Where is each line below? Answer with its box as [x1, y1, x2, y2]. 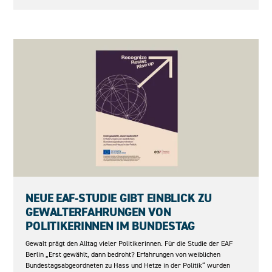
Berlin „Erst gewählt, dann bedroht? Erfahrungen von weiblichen [25, 249, 221, 259]
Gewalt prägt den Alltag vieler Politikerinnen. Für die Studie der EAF [25, 238, 233, 248]
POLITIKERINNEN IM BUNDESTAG [25, 217, 195, 234]
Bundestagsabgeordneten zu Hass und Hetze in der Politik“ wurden [25, 260, 231, 270]
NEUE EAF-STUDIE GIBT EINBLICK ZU [25, 189, 212, 206]
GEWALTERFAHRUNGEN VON [25, 203, 171, 220]
